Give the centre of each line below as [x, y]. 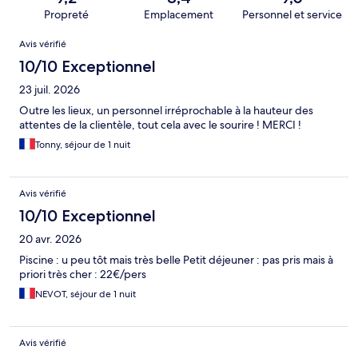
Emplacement [179, 14]
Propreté [66, 14]
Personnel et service [292, 14]
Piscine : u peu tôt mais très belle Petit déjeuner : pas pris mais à [176, 259]
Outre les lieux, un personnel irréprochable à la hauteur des [166, 110]
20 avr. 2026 [50, 239]
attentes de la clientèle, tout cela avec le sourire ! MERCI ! [160, 124]
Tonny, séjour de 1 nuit [83, 144]
